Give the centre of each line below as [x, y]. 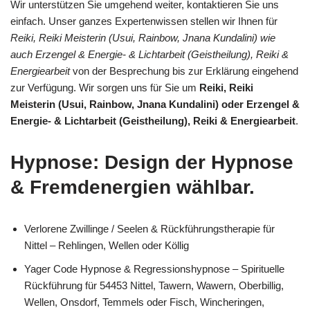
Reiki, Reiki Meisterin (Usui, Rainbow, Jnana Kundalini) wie [143, 37]
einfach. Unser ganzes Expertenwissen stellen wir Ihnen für [144, 21]
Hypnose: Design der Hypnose [152, 162]
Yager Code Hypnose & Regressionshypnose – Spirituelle [154, 268]
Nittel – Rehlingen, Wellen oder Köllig [107, 245]
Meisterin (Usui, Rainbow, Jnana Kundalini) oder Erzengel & [155, 104]
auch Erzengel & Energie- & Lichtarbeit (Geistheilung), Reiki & [149, 54]
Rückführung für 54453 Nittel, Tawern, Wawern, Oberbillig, [154, 285]
